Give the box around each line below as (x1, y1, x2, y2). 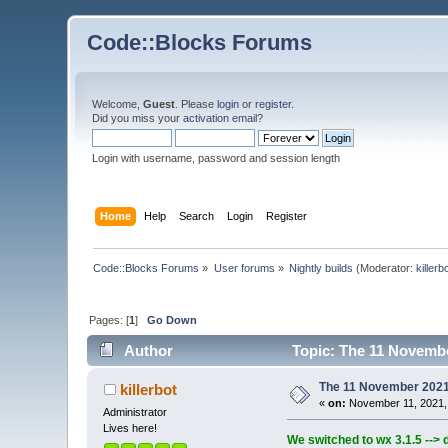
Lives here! (103, 422, 158, 435)
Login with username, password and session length (92, 152, 341, 164)
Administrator (103, 406, 168, 419)
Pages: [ (89, 313, 130, 326)
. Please (175, 98, 218, 110)
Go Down (147, 313, 198, 326)
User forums (213, 261, 275, 274)
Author (123, 342, 173, 360)
